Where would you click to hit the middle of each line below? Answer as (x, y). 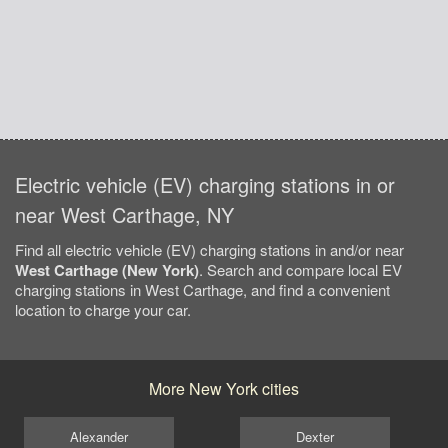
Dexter (314, 436)
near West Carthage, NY (124, 215)
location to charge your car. (103, 310)
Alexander (99, 436)
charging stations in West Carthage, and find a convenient (202, 290)
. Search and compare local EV (300, 270)
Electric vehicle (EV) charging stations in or (205, 185)
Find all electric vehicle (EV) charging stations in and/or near (209, 250)
